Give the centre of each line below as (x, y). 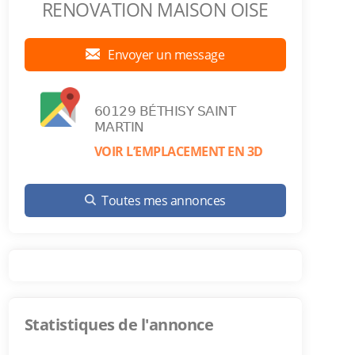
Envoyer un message (165, 55)
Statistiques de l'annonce (119, 324)
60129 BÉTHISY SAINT (165, 111)
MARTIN (119, 127)
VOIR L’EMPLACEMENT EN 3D (178, 151)
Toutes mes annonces (164, 200)
